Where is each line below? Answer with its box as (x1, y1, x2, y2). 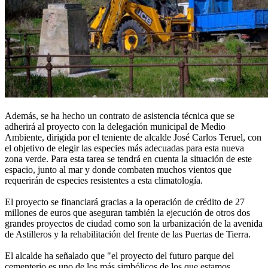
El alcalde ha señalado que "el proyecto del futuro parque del (5, 251, 234, 261)
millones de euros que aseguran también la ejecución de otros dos (5, 208, 250, 218)
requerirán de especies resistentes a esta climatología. (5, 175, 203, 186)
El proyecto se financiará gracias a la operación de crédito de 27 (5, 197, 245, 208)
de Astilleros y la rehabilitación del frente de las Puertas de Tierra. (5, 229, 251, 240)
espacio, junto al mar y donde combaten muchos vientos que (5, 165, 232, 175)
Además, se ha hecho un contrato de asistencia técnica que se (5, 111, 234, 121)
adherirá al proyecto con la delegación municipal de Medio (5, 121, 226, 132)
